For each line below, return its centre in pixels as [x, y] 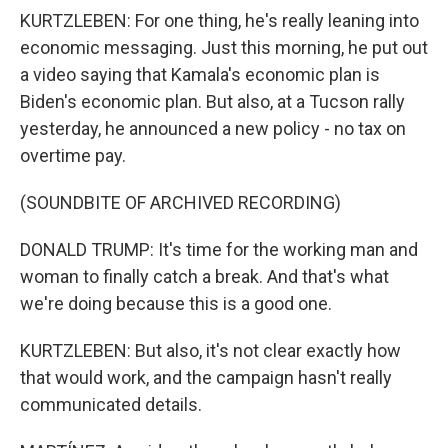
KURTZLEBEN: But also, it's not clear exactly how [210, 350]
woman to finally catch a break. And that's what [204, 276]
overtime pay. [73, 155]
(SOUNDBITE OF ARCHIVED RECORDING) [180, 202]
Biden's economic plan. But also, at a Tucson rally [212, 101]
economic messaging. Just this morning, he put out [224, 47]
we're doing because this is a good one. [176, 303]
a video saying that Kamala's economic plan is [200, 74]
